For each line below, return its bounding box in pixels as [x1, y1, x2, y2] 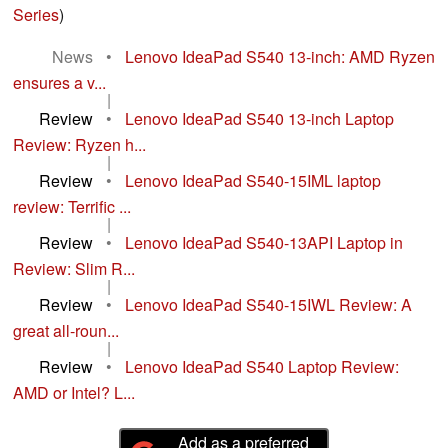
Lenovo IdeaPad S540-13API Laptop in [125, 231, 403, 255]
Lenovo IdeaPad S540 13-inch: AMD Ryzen [125, 45, 435, 69]
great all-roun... [13, 319, 119, 343]
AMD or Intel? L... [13, 381, 135, 405]
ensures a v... [13, 71, 106, 95]
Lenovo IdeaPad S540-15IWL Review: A [125, 293, 412, 317]
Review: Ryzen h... [13, 133, 146, 157]
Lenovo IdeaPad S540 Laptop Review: [125, 355, 399, 379]
